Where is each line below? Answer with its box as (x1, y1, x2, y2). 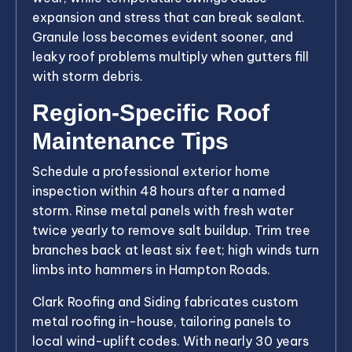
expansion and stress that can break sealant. (32, 9, 305, 25)
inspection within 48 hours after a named (32, 182, 285, 199)
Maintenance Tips (32, 127, 229, 154)
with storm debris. (32, 68, 143, 84)
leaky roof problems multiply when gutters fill (32, 48, 309, 64)
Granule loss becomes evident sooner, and (32, 28, 293, 45)
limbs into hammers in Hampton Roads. (32, 261, 270, 277)
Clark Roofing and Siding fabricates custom (32, 293, 299, 310)
